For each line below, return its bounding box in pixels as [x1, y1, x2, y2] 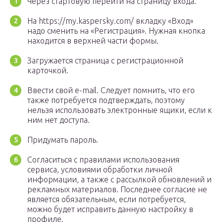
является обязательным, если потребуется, [27, 195, 186, 204]
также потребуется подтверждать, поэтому [27, 96, 185, 105]
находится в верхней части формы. [27, 36, 159, 46]
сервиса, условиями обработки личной [27, 165, 172, 174]
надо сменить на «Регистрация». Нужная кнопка [27, 26, 205, 36]
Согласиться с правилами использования [27, 155, 179, 165]
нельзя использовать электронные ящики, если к [27, 106, 212, 115]
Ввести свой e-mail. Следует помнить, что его [27, 86, 195, 95]
